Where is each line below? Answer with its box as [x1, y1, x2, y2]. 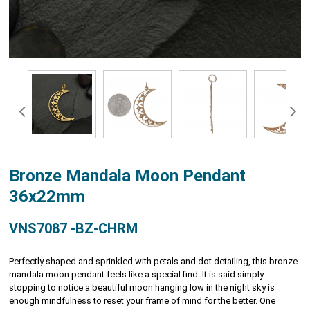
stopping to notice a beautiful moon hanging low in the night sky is [9, 282, 275, 293]
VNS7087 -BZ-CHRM [9, 219, 138, 237]
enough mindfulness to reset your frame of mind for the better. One [9, 295, 276, 306]
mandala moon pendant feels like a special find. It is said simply [9, 268, 264, 280]
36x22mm [9, 186, 86, 206]
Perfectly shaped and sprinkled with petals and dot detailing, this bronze [9, 255, 298, 266]
